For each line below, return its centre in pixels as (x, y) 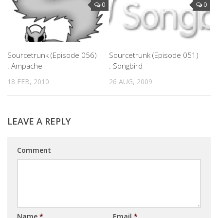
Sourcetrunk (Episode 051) (154, 55)
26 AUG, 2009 (131, 82)
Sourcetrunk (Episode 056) (52, 55)
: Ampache (25, 66)
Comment (34, 150)
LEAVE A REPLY (39, 121)
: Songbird (126, 66)
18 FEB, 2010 (28, 82)
